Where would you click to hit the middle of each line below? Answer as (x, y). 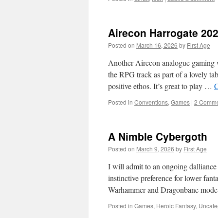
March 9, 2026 (155, 149)
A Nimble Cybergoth (158, 136)
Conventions (151, 102)
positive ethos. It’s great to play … (161, 86)
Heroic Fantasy (176, 206)
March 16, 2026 (157, 45)
